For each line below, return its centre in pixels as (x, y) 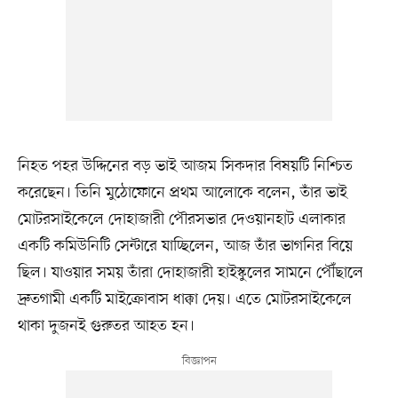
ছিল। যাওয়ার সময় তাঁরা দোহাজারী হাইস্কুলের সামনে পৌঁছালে (190, 272)
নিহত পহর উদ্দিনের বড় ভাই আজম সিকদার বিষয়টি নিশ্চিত (185, 166)
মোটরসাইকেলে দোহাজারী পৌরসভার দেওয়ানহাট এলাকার (181, 219)
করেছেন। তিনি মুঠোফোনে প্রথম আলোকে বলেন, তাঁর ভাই (182, 192)
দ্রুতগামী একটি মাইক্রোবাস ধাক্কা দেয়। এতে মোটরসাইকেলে (184, 299)
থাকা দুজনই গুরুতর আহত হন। (106, 326)
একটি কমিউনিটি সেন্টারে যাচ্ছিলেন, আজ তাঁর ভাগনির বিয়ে (185, 246)
